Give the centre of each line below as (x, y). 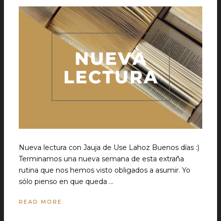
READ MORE (40, 202)
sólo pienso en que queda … (66, 182)
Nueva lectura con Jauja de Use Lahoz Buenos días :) (109, 147)
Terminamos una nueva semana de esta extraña (101, 159)
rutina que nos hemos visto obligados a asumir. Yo (105, 170)
